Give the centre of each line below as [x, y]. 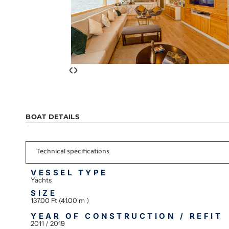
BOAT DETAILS [52, 117]
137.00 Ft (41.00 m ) [60, 201]
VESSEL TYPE [69, 173]
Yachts [41, 180]
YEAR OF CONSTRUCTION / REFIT [127, 216]
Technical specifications [73, 153]
